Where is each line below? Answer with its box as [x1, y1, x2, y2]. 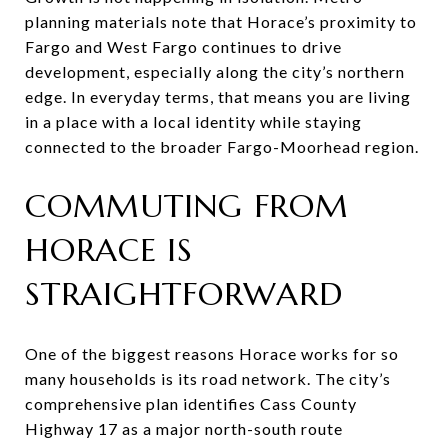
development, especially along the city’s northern [25, 61, 405, 81]
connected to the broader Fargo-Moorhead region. [25, 136, 419, 156]
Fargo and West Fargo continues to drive [25, 36, 342, 56]
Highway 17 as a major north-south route [25, 418, 343, 438]
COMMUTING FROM [25, 185, 349, 226]
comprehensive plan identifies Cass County [25, 393, 357, 413]
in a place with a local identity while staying [25, 111, 362, 131]
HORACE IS [25, 229, 193, 270]
